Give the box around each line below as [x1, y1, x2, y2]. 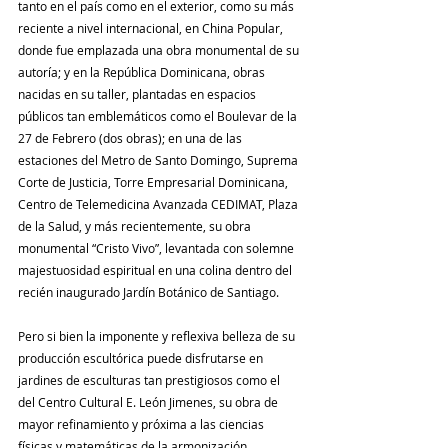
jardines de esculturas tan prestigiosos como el [18, 372, 283, 389]
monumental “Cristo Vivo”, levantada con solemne [18, 240, 297, 257]
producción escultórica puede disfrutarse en [18, 350, 266, 367]
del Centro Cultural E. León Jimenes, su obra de [18, 394, 281, 411]
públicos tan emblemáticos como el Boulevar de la [18, 108, 300, 125]
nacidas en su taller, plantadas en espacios [18, 86, 259, 103]
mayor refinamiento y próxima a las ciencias [18, 416, 267, 433]
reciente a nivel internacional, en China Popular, [18, 20, 286, 37]
